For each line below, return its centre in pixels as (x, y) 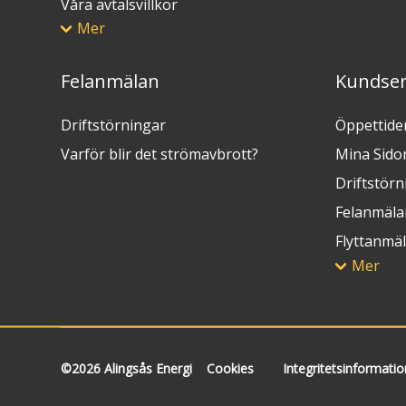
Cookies (231, 368)
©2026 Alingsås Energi (127, 368)
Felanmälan (111, 82)
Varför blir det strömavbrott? (160, 155)
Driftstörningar (114, 126)
